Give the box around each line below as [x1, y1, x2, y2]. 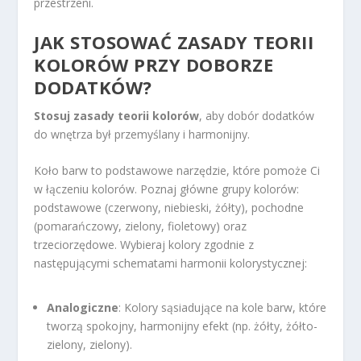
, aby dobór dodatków [199, 107, 315, 123]
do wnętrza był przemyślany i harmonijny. [34, 126, 251, 142]
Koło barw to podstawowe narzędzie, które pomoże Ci [34, 162, 321, 178]
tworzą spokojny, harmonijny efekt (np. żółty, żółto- [47, 318, 318, 334]
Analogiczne [47, 300, 119, 316]
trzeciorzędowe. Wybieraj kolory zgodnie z [34, 236, 255, 252]
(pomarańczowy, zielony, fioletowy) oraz [34, 218, 247, 234]
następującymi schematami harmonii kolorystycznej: [34, 255, 308, 271]
